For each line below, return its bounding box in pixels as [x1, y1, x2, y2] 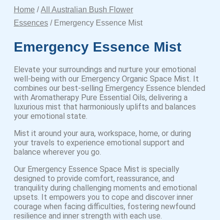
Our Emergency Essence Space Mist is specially [14, 165, 179, 174]
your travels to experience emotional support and [14, 138, 184, 147]
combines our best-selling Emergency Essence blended [14, 83, 205, 93]
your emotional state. [14, 111, 87, 121]
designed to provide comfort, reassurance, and [14, 174, 174, 183]
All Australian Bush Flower [41, 5, 133, 14]
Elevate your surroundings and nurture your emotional [14, 65, 196, 74]
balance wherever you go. [14, 147, 101, 157]
